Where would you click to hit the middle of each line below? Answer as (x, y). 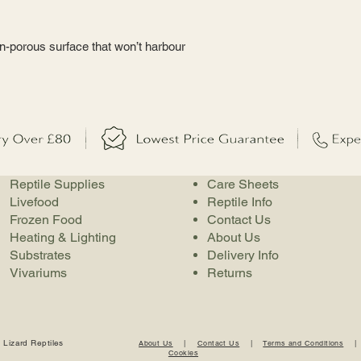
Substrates (40, 255)
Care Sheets (243, 184)
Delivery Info (243, 255)
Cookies (183, 353)
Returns (230, 273)
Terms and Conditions (303, 343)
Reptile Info (240, 202)
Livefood (34, 202)
